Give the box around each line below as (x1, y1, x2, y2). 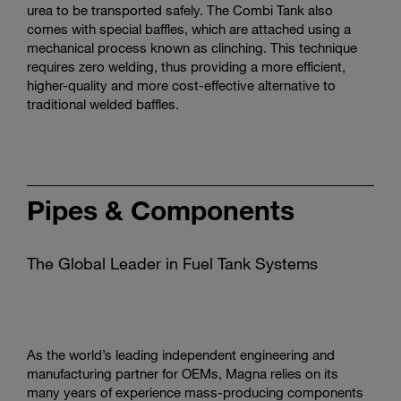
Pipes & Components (27, 193, 294, 226)
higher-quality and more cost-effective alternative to (27, 77, 336, 93)
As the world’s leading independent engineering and (27, 346, 335, 363)
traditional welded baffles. (27, 96, 179, 112)
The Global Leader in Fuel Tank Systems (27, 253, 318, 273)
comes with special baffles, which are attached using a (27, 21, 351, 37)
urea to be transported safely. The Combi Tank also (27, 2, 333, 18)
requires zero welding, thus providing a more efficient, (27, 58, 346, 74)
